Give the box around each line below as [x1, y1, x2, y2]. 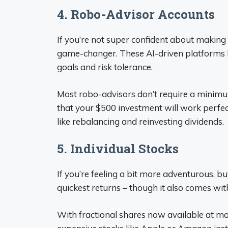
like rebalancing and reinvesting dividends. [57, 116, 224, 127]
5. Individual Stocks [57, 140, 179, 157]
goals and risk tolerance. [57, 62, 153, 72]
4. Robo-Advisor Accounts [57, 6, 215, 22]
